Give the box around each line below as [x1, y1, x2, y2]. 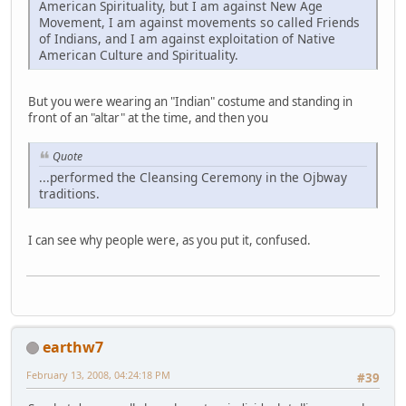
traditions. [39, 185, 100, 203]
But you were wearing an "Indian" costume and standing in [28, 93, 353, 111]
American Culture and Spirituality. [39, 46, 238, 64]
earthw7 [43, 336, 103, 357]
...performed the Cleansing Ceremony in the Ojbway [39, 169, 347, 187]
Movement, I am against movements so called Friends [39, 14, 360, 32]
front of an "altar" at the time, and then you [28, 110, 268, 127]
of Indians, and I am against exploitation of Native [39, 30, 335, 48]
